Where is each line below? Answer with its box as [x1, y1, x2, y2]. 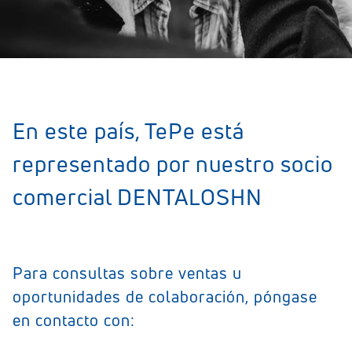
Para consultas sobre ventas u [13, 262, 242, 284]
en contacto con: [13, 310, 135, 331]
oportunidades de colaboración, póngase [13, 286, 317, 307]
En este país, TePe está [13, 116, 244, 145]
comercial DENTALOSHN [13, 182, 262, 211]
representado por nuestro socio [13, 149, 333, 178]
